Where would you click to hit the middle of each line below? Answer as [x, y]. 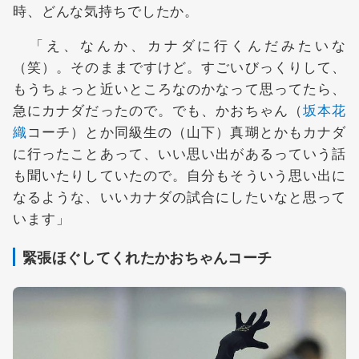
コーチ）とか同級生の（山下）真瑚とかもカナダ [187, 131]
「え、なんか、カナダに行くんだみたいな [179, 44]
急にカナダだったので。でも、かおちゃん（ [158, 109]
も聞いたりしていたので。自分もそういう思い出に [179, 174]
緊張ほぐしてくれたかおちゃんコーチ [147, 257]
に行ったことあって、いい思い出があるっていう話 [179, 152]
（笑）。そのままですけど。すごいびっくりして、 [179, 66]
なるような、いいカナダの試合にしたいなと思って [179, 196]
